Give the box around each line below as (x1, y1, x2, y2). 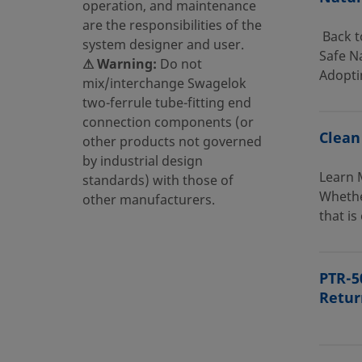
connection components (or (82, 112, 254, 133)
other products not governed (82, 132, 262, 152)
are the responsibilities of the (82, 15, 262, 36)
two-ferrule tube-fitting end (82, 93, 251, 113)
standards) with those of (82, 170, 234, 191)
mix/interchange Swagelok (82, 74, 246, 94)
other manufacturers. (82, 190, 215, 210)
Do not (160, 54, 202, 74)
